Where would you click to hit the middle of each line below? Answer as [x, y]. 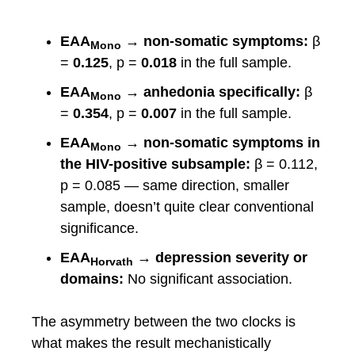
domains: [92, 279]
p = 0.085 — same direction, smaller [175, 186]
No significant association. [208, 279]
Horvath [112, 261]
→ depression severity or [220, 258]
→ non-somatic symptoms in [221, 143]
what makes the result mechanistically [151, 344]
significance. [99, 229]
